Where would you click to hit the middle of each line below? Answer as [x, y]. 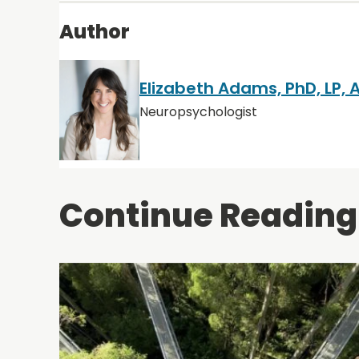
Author [95, 32]
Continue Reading [208, 216]
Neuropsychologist [198, 111]
